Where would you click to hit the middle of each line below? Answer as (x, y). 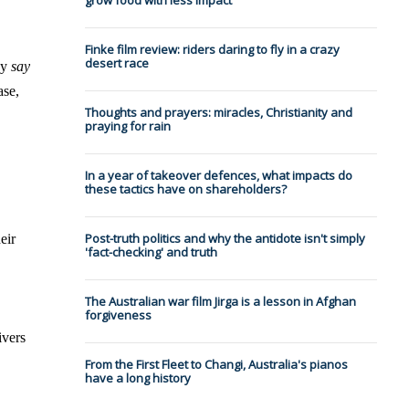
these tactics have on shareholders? (185, 189)
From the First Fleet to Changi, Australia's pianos (216, 365)
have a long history (137, 378)
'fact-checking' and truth (151, 252)
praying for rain (127, 126)
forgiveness (118, 315)
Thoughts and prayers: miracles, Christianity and (218, 113)
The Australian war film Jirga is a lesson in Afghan (220, 302)
